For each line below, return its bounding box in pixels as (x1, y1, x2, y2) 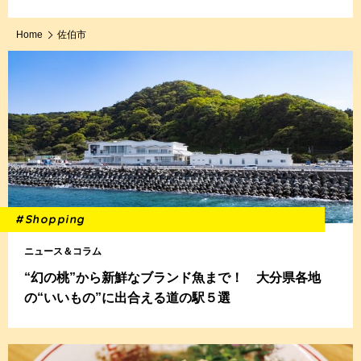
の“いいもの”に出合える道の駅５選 (24, 291, 230, 305)
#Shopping (15, 212, 88, 226)
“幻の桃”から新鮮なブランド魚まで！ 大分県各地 (24, 271, 321, 284)
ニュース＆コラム (24, 246, 102, 257)
